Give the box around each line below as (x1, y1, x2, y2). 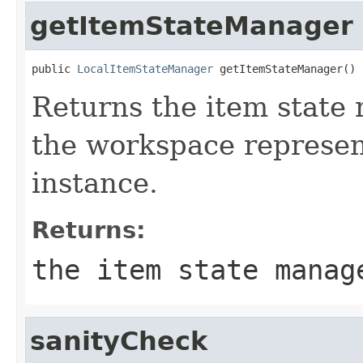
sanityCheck (30, 326, 207, 356)
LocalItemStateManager (77, 62, 213, 75)
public (32, 62, 77, 75)
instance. (32, 166, 158, 199)
